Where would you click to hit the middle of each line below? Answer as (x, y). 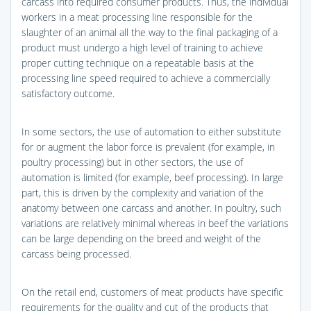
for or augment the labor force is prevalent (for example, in (148, 146)
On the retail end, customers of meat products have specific (152, 292)
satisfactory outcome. (68, 93)
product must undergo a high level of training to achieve (142, 47)
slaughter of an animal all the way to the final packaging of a (150, 32)
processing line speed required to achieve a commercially (146, 78)
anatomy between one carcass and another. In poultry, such (151, 208)
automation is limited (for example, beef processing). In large (152, 177)
